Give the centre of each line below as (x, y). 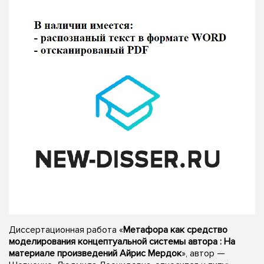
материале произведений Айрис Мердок (95, 253)
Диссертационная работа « (66, 230)
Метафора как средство (175, 230)
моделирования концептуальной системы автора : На (122, 241)
